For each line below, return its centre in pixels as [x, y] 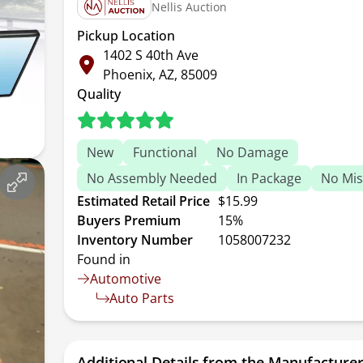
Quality [99, 94]
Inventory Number [135, 240]
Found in [104, 259]
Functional [165, 152]
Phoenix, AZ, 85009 [160, 75]
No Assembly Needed [152, 178]
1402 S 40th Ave [151, 55]
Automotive [126, 279]
